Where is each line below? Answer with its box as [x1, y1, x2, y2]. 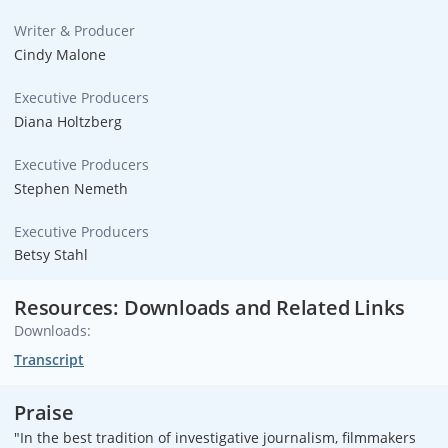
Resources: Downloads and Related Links [14, 294, 405, 322]
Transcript [14, 350, 84, 370]
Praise [14, 399, 74, 427]
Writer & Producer [14, 21, 135, 41]
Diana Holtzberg [14, 111, 122, 131]
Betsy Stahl [14, 245, 88, 265]
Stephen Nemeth [14, 178, 128, 198]
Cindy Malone [14, 45, 106, 65]
